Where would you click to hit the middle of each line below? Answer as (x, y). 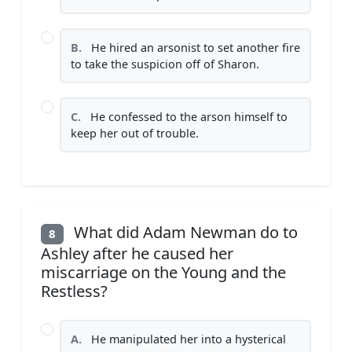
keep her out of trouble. (135, 134)
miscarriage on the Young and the (163, 272)
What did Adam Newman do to (183, 233)
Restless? (74, 291)
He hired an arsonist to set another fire (194, 48)
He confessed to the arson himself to (187, 117)
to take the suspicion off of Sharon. (165, 64)
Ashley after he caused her (137, 253)
